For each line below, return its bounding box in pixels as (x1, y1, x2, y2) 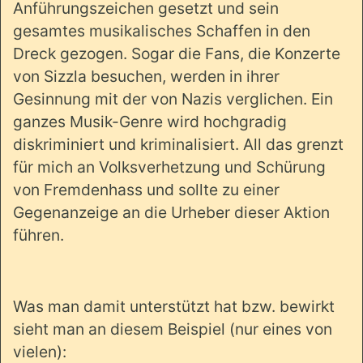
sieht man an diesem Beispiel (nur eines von (13, 318, 332, 339)
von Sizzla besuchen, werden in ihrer (13, 66, 280, 86)
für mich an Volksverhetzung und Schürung (13, 156, 326, 177)
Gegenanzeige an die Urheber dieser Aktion (13, 202, 330, 222)
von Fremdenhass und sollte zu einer (13, 179, 280, 199)
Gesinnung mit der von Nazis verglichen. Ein (13, 88, 333, 109)
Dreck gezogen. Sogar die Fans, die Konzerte (13, 43, 340, 63)
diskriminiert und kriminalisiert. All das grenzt (13, 134, 344, 154)
